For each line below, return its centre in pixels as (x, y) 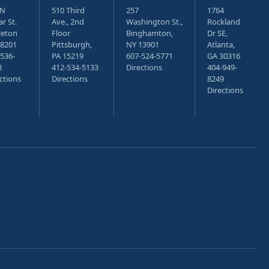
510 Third (68, 10)
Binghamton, (150, 33)
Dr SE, (217, 33)
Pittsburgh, (72, 44)
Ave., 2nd (68, 22)
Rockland (224, 22)
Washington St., (154, 22)
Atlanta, (221, 44)
